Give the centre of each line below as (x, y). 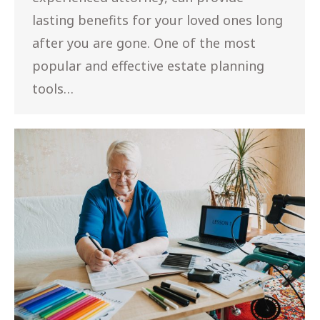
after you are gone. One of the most (144, 42)
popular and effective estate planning (148, 65)
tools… (53, 88)
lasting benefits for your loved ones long (157, 20)
